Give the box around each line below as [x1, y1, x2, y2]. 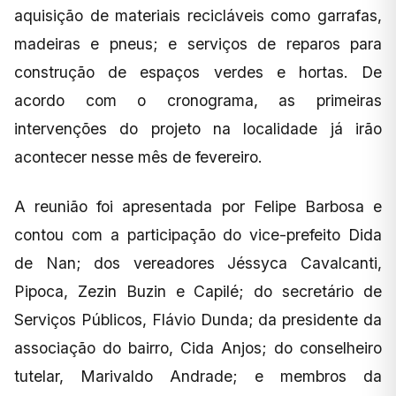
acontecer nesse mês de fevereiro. [14, 148, 263, 167]
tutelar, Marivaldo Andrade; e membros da [14, 367, 382, 386]
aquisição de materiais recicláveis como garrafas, [14, 6, 382, 26]
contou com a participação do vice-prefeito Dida [14, 225, 382, 245]
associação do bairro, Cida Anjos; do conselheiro [14, 339, 382, 358]
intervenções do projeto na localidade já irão [14, 119, 382, 139]
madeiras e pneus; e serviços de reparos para [14, 34, 382, 54]
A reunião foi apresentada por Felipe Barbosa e [14, 197, 382, 217]
